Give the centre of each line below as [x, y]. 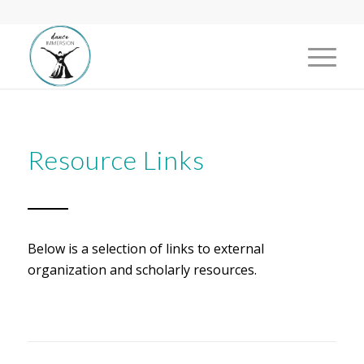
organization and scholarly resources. [142, 269]
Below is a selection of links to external [145, 248]
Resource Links [116, 160]
